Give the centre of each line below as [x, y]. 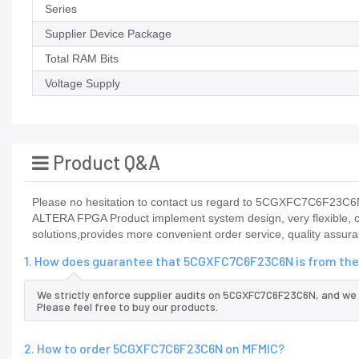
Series [61, 9]
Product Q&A [105, 163]
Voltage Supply [83, 84]
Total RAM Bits [82, 59]
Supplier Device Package [108, 34]
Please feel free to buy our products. [127, 307]
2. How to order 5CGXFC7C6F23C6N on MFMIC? [154, 349]
